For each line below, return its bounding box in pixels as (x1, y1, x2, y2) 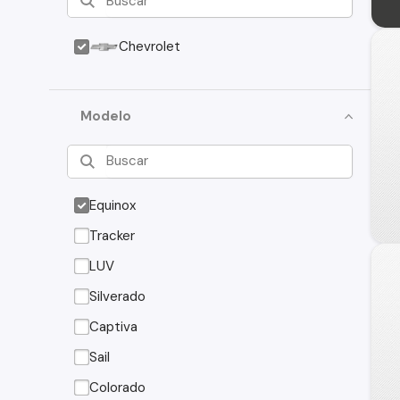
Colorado (89, 378, 146, 396)
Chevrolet (119, 37, 181, 55)
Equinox (89, 196, 137, 214)
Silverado (89, 287, 146, 305)
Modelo (80, 107, 132, 125)
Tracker (89, 226, 136, 245)
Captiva (89, 317, 138, 336)
